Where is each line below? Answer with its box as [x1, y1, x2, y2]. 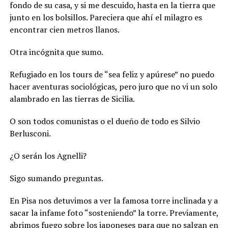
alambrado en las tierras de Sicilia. [9, 93, 135, 104]
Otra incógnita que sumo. [9, 46, 103, 58]
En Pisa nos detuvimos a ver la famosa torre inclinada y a [9, 194, 218, 206]
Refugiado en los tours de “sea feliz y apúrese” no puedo [9, 68, 214, 80]
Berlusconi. [9, 127, 51, 139]
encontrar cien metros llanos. [9, 23, 120, 35]
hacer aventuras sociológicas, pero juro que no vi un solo [9, 80, 217, 92]
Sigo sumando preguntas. [9, 172, 103, 184]
